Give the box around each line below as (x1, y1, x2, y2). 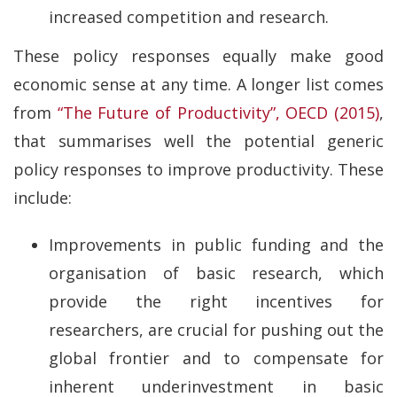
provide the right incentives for (49, 290, 384, 312)
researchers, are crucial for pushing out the (49, 318, 384, 340)
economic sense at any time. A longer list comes (13, 74, 384, 96)
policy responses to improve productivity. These (13, 159, 384, 181)
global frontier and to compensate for (49, 346, 384, 369)
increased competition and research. (49, 5, 329, 27)
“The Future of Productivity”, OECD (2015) (51, 102, 379, 124)
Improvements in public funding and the (49, 233, 384, 255)
